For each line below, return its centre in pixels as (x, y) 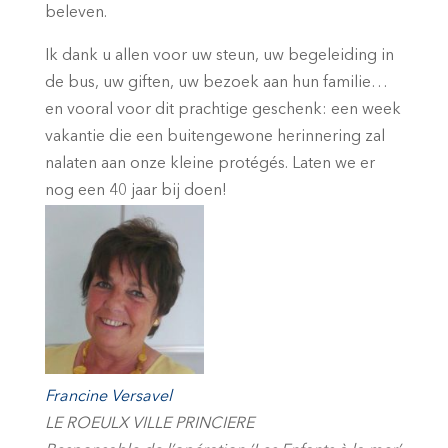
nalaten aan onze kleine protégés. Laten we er (209, 164)
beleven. (75, 13)
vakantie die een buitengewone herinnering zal (214, 137)
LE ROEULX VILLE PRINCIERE (149, 424)
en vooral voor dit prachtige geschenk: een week (222, 110)
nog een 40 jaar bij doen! (135, 191)
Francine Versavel (108, 397)
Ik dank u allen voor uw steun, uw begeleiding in (219, 56)
